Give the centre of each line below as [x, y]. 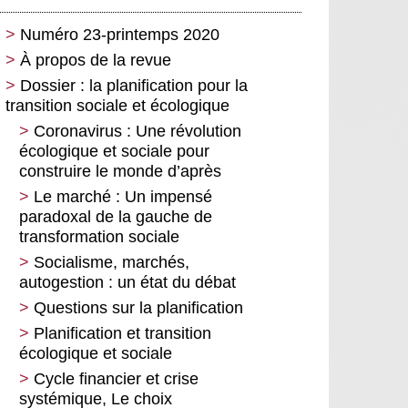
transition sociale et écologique [117, 106]
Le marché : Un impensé [123, 197]
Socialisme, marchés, [112, 262]
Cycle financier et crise [116, 379]
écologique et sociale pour [114, 151]
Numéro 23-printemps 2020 [120, 35]
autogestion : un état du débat [127, 282]
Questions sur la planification [138, 308]
